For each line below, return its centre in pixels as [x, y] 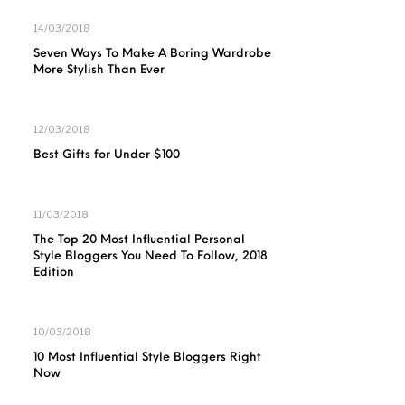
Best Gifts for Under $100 [107, 155]
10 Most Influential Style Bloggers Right [147, 358]
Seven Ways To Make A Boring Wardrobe [152, 54]
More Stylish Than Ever [99, 70]
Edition [54, 273]
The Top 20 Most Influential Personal [139, 240]
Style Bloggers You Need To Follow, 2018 [151, 256]
